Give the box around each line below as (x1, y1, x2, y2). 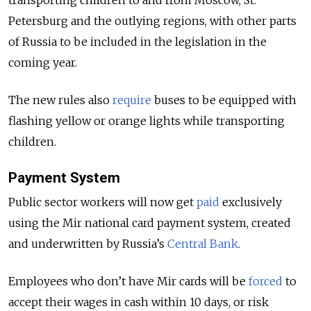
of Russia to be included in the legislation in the (8, 34, 267, 49)
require (112, 92, 151, 107)
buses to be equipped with (151, 92, 296, 107)
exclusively (219, 194, 282, 209)
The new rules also (8, 92, 112, 107)
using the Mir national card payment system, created (8, 215, 291, 230)
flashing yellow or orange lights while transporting (8, 113, 285, 128)
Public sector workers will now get (8, 194, 196, 209)
